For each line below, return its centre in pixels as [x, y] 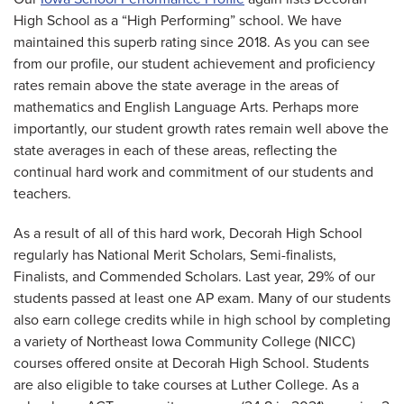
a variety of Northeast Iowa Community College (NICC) [184, 341]
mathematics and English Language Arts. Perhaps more [186, 107]
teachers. [44, 193]
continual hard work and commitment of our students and [193, 172]
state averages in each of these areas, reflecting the [175, 150]
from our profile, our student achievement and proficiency [194, 64]
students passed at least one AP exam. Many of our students [202, 298]
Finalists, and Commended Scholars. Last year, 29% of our [194, 276]
